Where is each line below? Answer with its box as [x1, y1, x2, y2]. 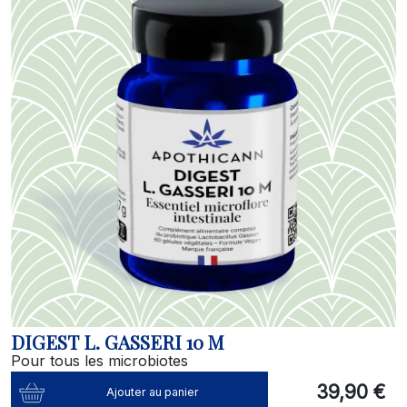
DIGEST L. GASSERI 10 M [11, 329, 224, 354]
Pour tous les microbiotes [11, 352, 188, 370]
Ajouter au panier [106, 385, 200, 399]
